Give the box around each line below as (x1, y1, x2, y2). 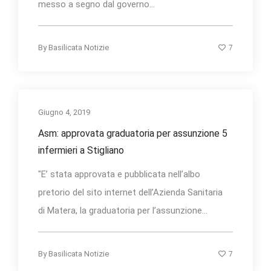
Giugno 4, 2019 (38, 108, 90, 117)
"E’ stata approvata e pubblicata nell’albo (38, 169, 200, 180)
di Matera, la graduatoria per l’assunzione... (38, 205, 207, 217)
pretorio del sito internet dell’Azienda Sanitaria (38, 187, 223, 198)
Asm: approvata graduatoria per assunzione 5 (38, 128, 227, 140)
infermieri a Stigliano (38, 145, 124, 157)
